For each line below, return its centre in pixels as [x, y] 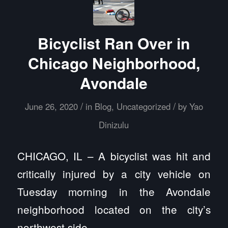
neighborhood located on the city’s [114, 209]
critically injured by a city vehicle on [114, 173]
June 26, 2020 [51, 106]
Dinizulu [114, 124]
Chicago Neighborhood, [114, 63]
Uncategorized [143, 106]
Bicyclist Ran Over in [114, 43]
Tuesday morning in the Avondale [114, 191]
